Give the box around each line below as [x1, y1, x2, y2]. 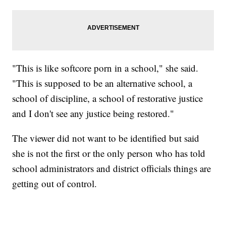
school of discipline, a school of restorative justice [12, 92, 203, 105]
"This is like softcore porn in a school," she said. [12, 62, 199, 75]
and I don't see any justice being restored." [12, 107, 175, 120]
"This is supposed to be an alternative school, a [12, 77, 193, 90]
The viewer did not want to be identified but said [12, 132, 200, 145]
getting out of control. [12, 177, 97, 190]
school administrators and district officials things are [12, 162, 211, 175]
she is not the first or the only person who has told [12, 147, 206, 160]
